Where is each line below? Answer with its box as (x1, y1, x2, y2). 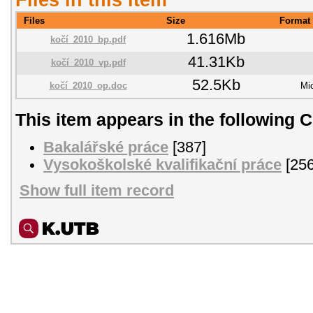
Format (279, 15, 310, 26)
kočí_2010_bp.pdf (50, 34, 126, 45)
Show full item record (20, 182, 174, 200)
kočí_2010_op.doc (49, 80, 127, 91)
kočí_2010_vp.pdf (50, 57, 126, 68)
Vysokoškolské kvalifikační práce (43, 156, 282, 173)
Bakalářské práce (43, 138, 168, 156)
